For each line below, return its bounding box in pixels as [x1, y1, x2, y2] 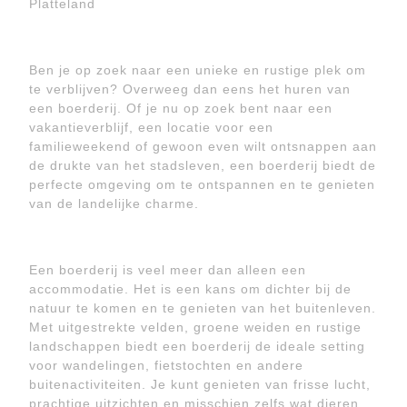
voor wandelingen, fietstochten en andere [29, 358, 303, 372]
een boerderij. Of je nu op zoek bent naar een [29, 101, 333, 115]
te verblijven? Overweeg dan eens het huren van [29, 82, 351, 96]
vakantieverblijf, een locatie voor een [29, 120, 273, 134]
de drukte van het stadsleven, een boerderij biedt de [29, 158, 376, 173]
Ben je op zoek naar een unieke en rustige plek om [29, 63, 366, 77]
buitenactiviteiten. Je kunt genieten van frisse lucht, [29, 377, 371, 392]
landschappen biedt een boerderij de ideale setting [29, 339, 365, 353]
